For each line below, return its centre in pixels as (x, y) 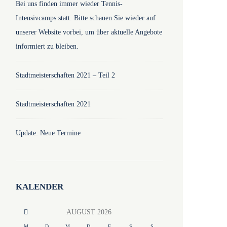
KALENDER (39, 186)
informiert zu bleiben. (47, 46)
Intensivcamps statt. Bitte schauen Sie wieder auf (85, 18)
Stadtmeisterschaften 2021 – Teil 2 (65, 75)
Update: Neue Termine (48, 133)
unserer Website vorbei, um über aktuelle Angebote (89, 32)
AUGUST (82, 212)
